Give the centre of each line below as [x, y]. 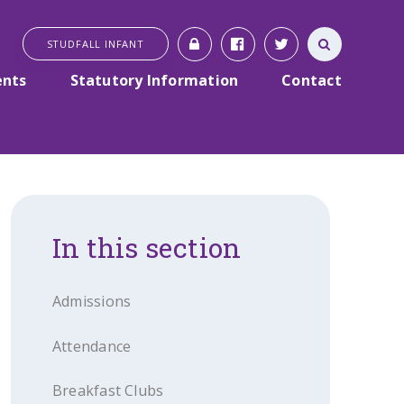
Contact [312, 80]
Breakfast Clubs [108, 390]
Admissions [92, 301]
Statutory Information [154, 80]
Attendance [92, 346]
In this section [147, 248]
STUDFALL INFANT [95, 43]
